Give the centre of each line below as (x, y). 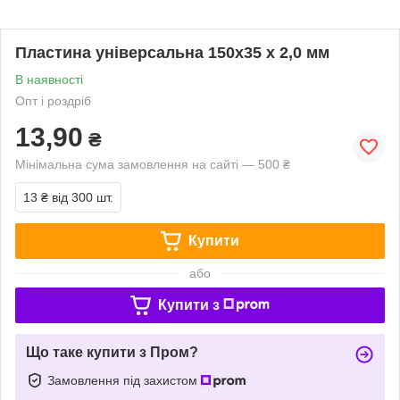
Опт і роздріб (53, 101)
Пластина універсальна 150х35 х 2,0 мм (172, 53)
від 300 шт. (83, 197)
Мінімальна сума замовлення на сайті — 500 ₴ (153, 164)
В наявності (49, 79)
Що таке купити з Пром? (112, 352)
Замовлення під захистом (124, 380)
